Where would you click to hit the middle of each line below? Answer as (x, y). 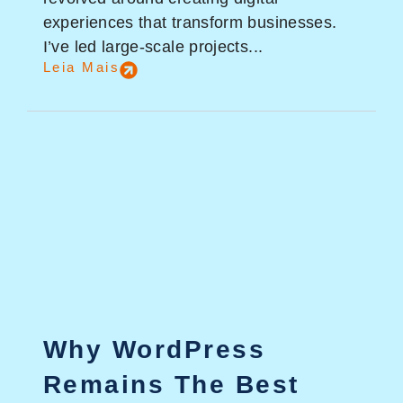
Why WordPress (154, 349)
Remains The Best (171, 384)
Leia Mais (81, 67)
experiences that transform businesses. (190, 22)
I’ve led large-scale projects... (153, 47)
